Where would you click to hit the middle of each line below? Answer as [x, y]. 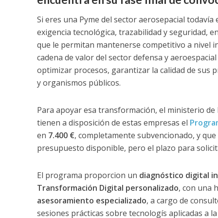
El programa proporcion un [88, 175]
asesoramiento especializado [91, 200]
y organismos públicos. [79, 82]
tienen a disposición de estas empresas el [113, 122]
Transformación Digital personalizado [108, 188]
